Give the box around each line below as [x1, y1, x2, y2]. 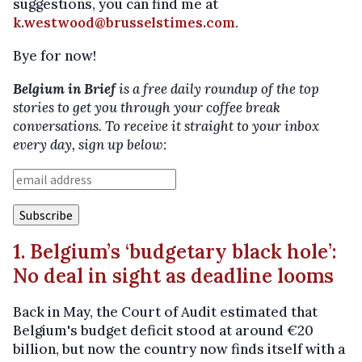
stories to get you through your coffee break [13, 99, 280, 116]
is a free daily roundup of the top [119, 80, 319, 98]
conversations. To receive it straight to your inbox [13, 117, 319, 135]
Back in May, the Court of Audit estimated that [13, 303, 318, 321]
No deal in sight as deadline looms [13, 263, 334, 288]
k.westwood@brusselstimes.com [13, 14, 235, 32]
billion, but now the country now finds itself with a [13, 340, 345, 358]
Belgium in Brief [13, 80, 116, 98]
